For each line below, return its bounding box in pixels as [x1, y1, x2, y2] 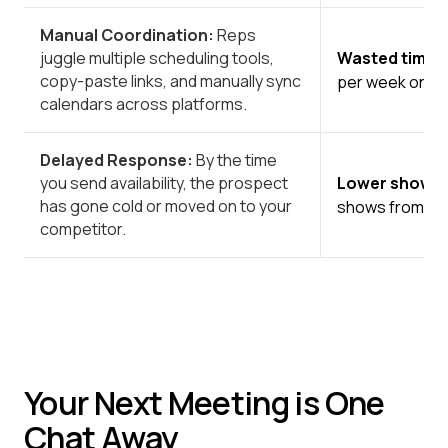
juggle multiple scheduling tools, [40, 46, 274, 69]
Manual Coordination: [40, 23, 217, 46]
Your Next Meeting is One [24, 380, 385, 425]
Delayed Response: [40, 148, 193, 171]
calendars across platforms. [40, 92, 247, 115]
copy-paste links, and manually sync [40, 69, 301, 92]
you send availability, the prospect [40, 171, 288, 194]
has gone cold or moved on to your [40, 194, 292, 217]
